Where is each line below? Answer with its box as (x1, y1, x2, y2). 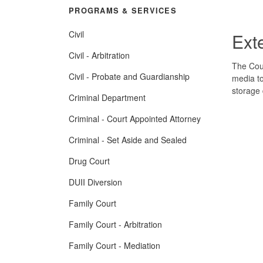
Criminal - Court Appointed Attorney (69, 112, 201, 124)
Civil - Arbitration (69, 49, 130, 61)
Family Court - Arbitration (69, 218, 162, 230)
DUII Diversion (69, 176, 122, 188)
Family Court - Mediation (69, 239, 160, 251)
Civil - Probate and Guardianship (69, 70, 190, 82)
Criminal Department (69, 91, 146, 103)
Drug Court (69, 154, 110, 167)
